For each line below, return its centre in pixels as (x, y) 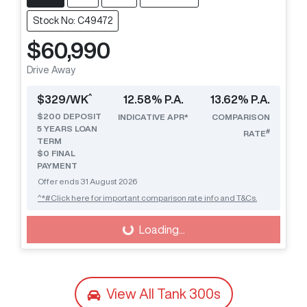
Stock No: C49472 (73, 21)
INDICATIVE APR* (153, 117)
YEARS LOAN (70, 129)
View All (131, 294)
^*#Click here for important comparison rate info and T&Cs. (147, 198)
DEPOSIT (81, 116)
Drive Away (51, 70)
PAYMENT (57, 166)
